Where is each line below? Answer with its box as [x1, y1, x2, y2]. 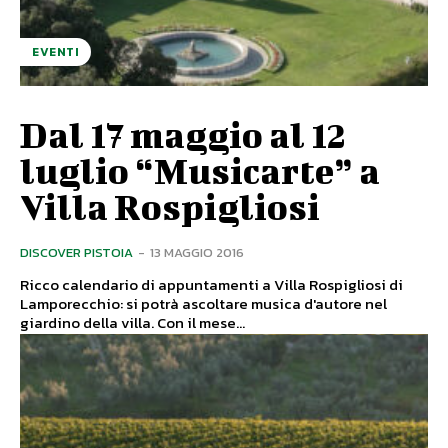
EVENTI [32, 42, 79, 61]
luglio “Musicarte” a [20, 148, 380, 191]
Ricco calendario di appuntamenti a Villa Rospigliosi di [20, 272, 403, 296]
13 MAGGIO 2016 [150, 242, 244, 262]
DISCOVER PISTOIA [20, 242, 133, 262]
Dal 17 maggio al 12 [20, 112, 346, 155]
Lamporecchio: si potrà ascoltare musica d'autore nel [20, 291, 387, 315]
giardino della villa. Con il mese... [157, 310, 245, 334]
